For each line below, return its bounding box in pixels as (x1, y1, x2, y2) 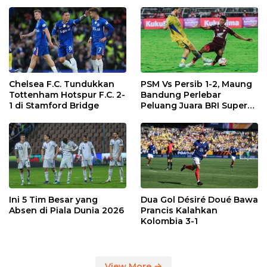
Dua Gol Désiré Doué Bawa (141, 194, 258, 206)
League (141, 110, 173, 122)
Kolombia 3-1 (141, 216, 198, 227)
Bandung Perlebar (141, 89, 221, 100)
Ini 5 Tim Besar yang (9, 194, 98, 206)
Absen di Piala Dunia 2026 (9, 205, 124, 216)
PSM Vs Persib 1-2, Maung (141, 78, 252, 89)
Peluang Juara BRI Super (141, 100, 247, 111)
